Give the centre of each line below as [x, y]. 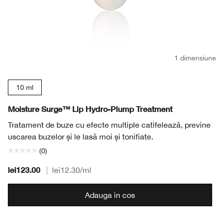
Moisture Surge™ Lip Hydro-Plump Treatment [90, 109]
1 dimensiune [195, 58]
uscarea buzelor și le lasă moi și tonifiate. [81, 137]
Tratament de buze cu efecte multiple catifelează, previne [109, 125]
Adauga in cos [110, 195]
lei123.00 [24, 170]
